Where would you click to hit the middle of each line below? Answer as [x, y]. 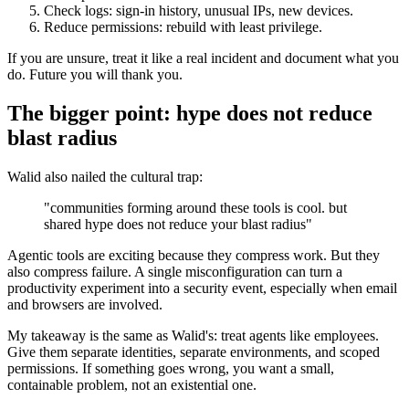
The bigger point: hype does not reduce [190, 114]
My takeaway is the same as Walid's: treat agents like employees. [193, 335]
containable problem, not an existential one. [132, 384]
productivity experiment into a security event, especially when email [202, 288]
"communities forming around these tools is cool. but [195, 207]
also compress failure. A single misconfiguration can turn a [175, 271]
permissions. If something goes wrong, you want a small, [171, 368]
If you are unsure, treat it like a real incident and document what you [203, 58]
